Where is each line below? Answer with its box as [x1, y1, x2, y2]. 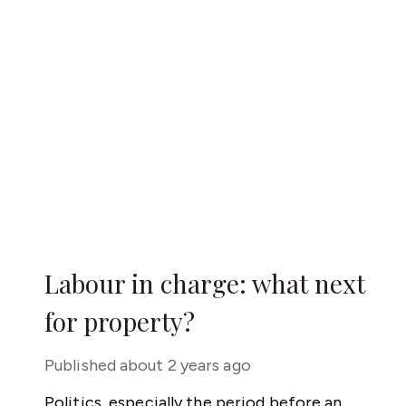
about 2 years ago [120, 355, 251, 375]
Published [44, 355, 116, 375]
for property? [44, 304, 195, 338]
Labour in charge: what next [44, 266, 365, 300]
